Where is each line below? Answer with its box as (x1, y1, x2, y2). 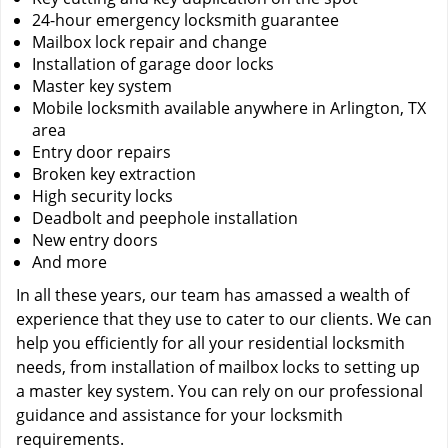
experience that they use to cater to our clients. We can (16, 308, 432, 330)
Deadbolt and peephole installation (32, 207, 298, 229)
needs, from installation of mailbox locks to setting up (16, 356, 420, 378)
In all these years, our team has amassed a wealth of (16, 284, 409, 306)
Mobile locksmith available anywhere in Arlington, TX (32, 97, 426, 119)
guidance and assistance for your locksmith (16, 404, 343, 426)
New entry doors (32, 229, 158, 251)
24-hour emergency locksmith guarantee (32, 9, 339, 31)
